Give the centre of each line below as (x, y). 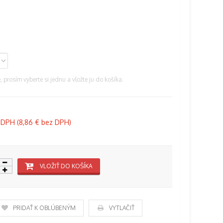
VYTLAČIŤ (122, 208)
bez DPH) (55, 122)
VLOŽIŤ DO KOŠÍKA (66, 166)
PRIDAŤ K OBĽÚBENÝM (44, 208)
